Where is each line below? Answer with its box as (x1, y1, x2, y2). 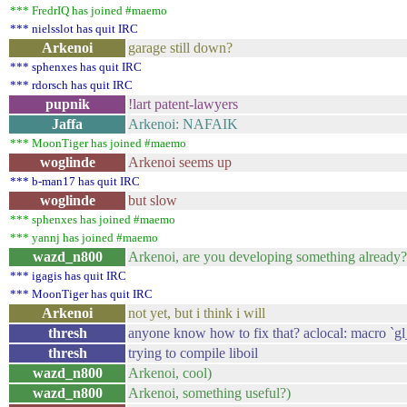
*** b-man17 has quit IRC (10, 174, 140, 188)
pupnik (45, 96, 90, 112)
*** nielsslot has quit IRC (10, 22, 138, 35)
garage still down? (128, 40, 233, 55)
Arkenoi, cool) (128, 365, 212, 381)
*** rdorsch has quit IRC (10, 78, 133, 92)
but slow (128, 193, 177, 208)
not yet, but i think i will (128, 305, 265, 321)
